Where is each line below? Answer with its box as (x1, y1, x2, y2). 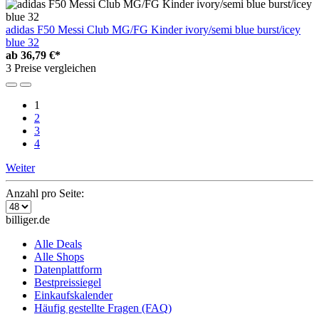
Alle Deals (34, 237, 82, 250)
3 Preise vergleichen (6, 61, 96, 74)
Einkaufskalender (34, 288, 113, 301)
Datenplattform (34, 263, 102, 276)
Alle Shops (34, 250, 84, 263)
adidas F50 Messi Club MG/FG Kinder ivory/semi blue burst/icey (6, 23, 300, 36)
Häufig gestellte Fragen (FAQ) (34, 301, 172, 314)
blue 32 (6, 36, 39, 48)
